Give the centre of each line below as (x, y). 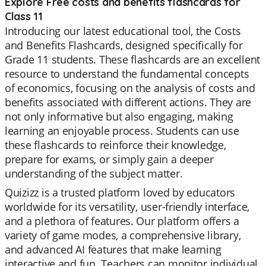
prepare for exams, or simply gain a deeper (109, 159)
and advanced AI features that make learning (113, 249)
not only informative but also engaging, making (119, 116)
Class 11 (24, 16)
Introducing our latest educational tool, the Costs (123, 31)
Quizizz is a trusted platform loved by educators (120, 192)
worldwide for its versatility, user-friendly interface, (127, 207)
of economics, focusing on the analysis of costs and (130, 88)
